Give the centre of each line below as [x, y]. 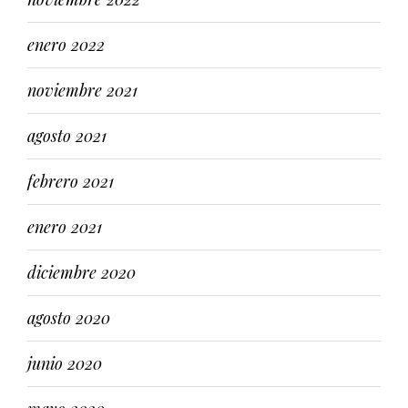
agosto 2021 [67, 136]
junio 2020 [65, 363]
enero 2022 [66, 45]
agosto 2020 [69, 318]
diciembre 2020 [82, 272]
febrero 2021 [71, 181]
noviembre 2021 [82, 90]
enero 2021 [65, 227]
